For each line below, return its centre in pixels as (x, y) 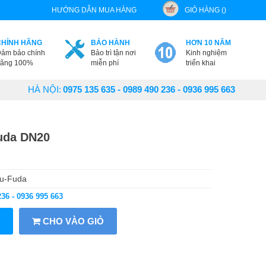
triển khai (200, 63)
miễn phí (104, 63)
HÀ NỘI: (45, 89)
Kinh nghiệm (206, 53)
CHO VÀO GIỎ (72, 221)
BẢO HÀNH (110, 43)
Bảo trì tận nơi (113, 53)
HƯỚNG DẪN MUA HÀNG (94, 10)
